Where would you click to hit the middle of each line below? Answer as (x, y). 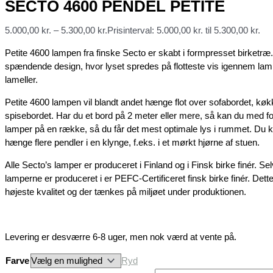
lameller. (21, 79)
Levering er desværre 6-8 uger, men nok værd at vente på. (121, 236)
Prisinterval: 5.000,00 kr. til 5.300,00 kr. (184, 30)
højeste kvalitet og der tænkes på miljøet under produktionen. (126, 191)
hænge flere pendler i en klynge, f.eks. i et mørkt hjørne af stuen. (132, 142)
